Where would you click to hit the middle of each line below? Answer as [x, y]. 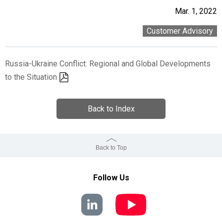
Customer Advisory [180, 31]
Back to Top [111, 148]
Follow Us [111, 178]
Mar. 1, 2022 [196, 11]
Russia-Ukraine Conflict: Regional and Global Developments [108, 64]
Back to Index [111, 109]
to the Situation [31, 77]
